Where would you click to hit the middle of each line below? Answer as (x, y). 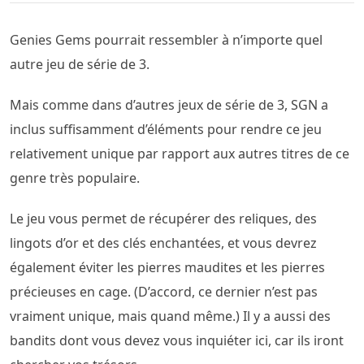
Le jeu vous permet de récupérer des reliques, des (163, 219)
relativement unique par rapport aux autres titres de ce (180, 154)
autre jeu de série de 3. (80, 64)
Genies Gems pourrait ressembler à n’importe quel (166, 40)
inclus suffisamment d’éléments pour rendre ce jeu (166, 129)
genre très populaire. (75, 178)
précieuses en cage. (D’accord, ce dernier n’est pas (164, 292)
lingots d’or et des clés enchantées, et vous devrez (163, 243)
